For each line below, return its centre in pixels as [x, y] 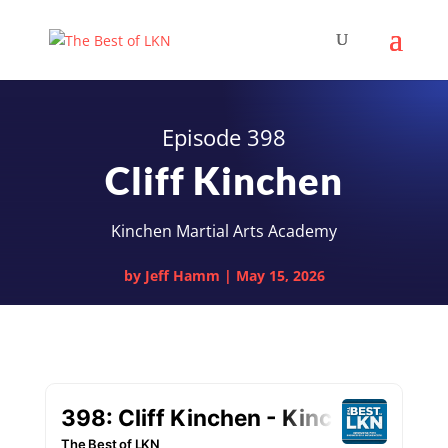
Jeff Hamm [182, 275]
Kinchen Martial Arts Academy [224, 230]
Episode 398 [224, 136]
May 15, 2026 [280, 275]
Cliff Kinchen [224, 179]
